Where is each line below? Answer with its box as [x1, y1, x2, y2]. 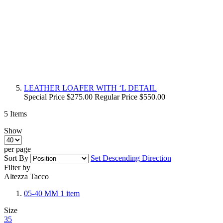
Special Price [24, 92, 65, 101]
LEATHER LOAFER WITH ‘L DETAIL [24, 83, 157, 92]
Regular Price [95, 92, 137, 101]
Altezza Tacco [4, 172, 49, 181]
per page [4, 144, 31, 153]
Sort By [4, 153, 28, 162]
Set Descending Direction [91, 153, 171, 162]
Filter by [4, 163, 30, 172]
